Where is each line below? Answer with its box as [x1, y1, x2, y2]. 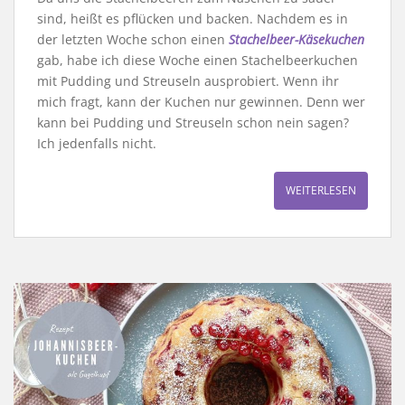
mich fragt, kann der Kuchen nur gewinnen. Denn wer [37, 93, 365, 111]
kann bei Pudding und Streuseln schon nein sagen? [37, 114, 349, 132]
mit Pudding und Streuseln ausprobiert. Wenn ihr [37, 72, 339, 90]
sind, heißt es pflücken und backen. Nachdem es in [37, 10, 348, 28]
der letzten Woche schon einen [37, 31, 229, 49]
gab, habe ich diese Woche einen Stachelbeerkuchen [37, 52, 358, 70]
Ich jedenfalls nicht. [37, 135, 156, 153]
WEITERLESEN [286, 183, 356, 199]
